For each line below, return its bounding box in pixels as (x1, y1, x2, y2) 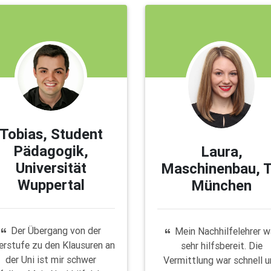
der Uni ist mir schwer (5, 253, 97, 266)
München (191, 176, 252, 194)
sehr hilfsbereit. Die (180, 239, 263, 252)
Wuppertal (17, 175, 85, 194)
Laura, (200, 142, 243, 160)
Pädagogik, (13, 142, 89, 160)
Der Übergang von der (10, 224, 101, 237)
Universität (15, 158, 87, 177)
